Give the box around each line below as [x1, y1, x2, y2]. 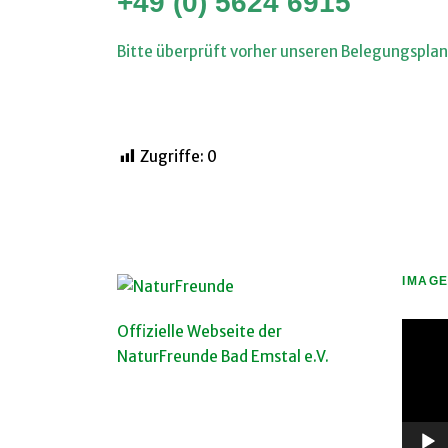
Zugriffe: [140, 147, 204, 166]
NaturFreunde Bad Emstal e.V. [117, 347, 329, 366]
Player [401, 346, 446, 365]
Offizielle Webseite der [117, 322, 282, 341]
